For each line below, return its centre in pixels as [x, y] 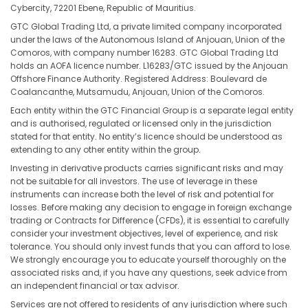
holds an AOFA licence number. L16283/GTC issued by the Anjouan [149, 66]
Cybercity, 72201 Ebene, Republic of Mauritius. [103, 8]
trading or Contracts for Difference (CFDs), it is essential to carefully [150, 220]
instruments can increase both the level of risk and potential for [142, 194]
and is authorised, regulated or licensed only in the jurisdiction [141, 123]
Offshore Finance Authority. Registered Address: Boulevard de [139, 79]
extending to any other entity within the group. [106, 150]
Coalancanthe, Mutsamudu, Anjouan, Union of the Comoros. [137, 92]
